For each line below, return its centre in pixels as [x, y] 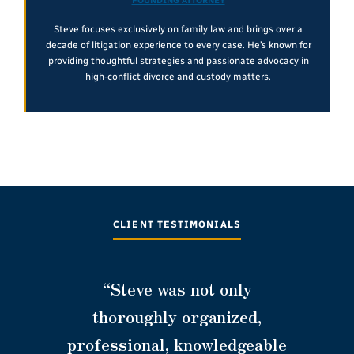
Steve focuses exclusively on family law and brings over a [178, 30]
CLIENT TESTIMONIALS [177, 225]
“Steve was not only [177, 289]
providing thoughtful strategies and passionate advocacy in [178, 61]
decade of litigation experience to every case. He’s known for [178, 45]
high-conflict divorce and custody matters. [178, 77]
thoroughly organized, [177, 317]
